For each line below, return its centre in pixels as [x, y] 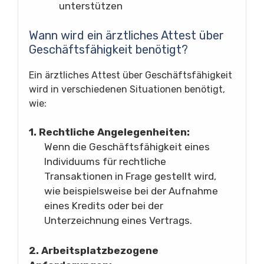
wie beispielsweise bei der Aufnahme [131, 191]
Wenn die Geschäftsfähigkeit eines [127, 147]
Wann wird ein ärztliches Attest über [126, 35]
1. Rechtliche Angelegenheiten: [109, 132]
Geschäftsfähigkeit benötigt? [108, 49]
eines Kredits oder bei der [103, 206]
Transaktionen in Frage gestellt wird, [130, 176]
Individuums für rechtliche [105, 161]
